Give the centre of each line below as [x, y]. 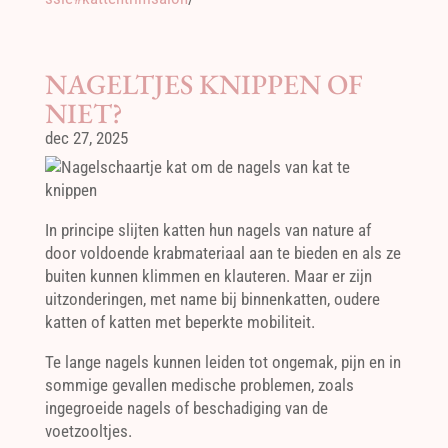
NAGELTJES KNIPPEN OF [203, 84]
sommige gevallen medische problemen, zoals [199, 385]
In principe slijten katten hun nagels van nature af [207, 230]
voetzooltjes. [88, 431]
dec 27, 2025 [86, 138]
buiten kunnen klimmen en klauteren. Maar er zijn [208, 276]
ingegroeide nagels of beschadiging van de [186, 408]
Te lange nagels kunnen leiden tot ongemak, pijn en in [222, 362]
